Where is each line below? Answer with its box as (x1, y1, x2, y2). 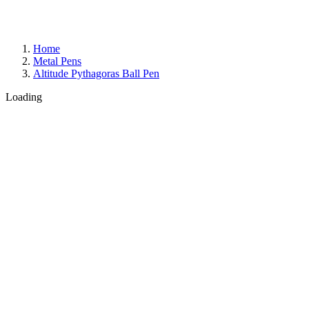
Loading (6, 91, 42, 103)
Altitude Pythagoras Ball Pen (33, 68, 159, 79)
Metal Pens (33, 55, 81, 67)
